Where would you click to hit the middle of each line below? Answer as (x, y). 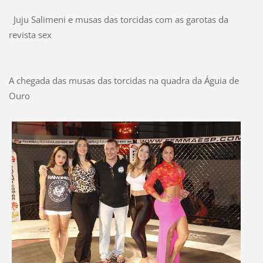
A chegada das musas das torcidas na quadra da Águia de (124, 81)
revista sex (30, 35)
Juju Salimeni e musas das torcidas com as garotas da (118, 20)
